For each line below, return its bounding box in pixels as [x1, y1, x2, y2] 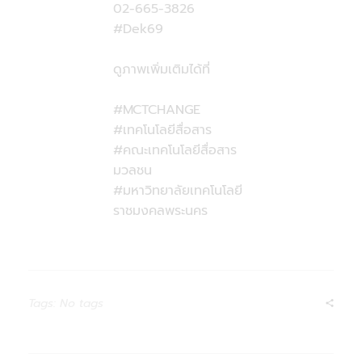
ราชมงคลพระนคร [112, 201, 208, 221]
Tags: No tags [28, 295, 103, 313]
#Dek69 [112, 19, 163, 40]
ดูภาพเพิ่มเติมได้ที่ [112, 60, 210, 80]
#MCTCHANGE [112, 100, 200, 120]
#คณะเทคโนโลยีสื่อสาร [112, 141, 237, 161]
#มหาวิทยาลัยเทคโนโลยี [112, 181, 242, 201]
